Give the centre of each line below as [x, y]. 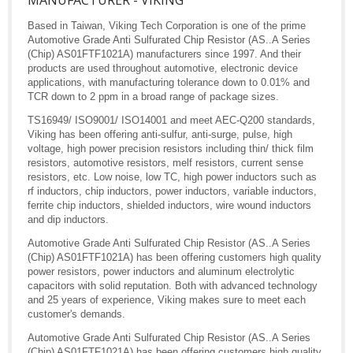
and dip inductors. [68, 220]
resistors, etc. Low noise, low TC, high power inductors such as [172, 177]
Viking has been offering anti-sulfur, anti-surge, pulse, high [160, 135]
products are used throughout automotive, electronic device [163, 69]
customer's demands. [76, 314]
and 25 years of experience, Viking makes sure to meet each [167, 300]
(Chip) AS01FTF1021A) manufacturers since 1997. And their [164, 54]
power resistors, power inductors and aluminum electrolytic [161, 272]
